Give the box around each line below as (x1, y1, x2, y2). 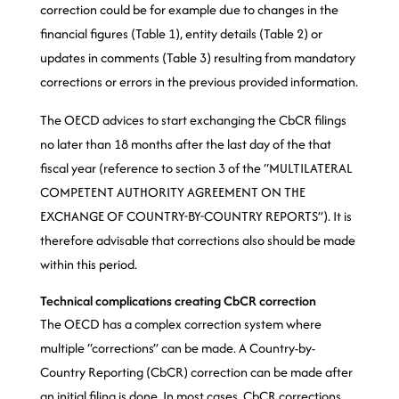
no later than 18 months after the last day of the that (39, 134, 331, 153)
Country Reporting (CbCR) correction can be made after (39, 362, 353, 381)
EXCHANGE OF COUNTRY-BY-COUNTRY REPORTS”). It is (39, 207, 352, 225)
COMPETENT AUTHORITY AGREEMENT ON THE (39, 183, 305, 201)
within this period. (39, 255, 137, 273)
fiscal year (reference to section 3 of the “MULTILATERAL (39, 159, 353, 177)
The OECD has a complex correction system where (39, 314, 322, 333)
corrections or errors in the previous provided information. (39, 72, 358, 91)
